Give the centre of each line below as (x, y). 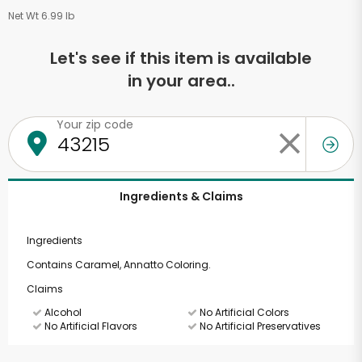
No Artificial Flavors (90, 326)
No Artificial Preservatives (259, 326)
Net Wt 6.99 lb (41, 16)
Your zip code (95, 124)
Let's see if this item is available (181, 58)
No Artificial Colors (243, 312)
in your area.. (181, 81)
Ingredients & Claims (181, 196)
